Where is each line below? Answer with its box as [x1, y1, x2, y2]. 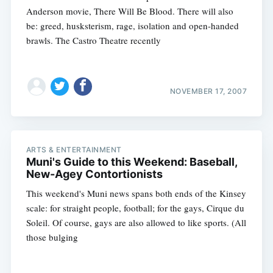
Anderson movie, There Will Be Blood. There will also [26, 5, 233, 18]
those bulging [26, 230, 78, 243]
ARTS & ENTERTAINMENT [26, 144, 122, 154]
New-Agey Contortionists [26, 167, 163, 180]
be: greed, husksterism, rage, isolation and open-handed [26, 19, 239, 32]
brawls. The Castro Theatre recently [26, 34, 161, 47]
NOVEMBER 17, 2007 [169, 87, 247, 96]
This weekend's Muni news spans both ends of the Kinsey [26, 186, 246, 199]
